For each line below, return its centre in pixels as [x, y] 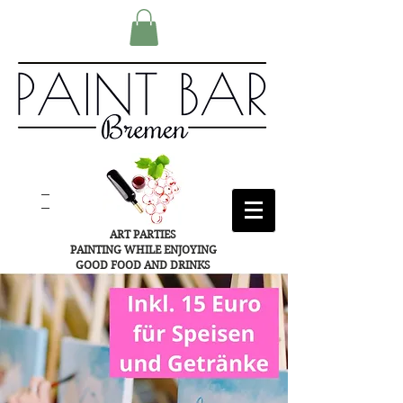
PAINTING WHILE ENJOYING [143, 249]
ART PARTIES [143, 234]
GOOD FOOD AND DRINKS [143, 264]
